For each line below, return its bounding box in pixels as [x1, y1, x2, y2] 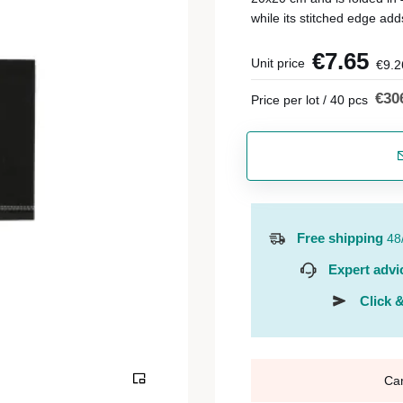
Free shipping [297, 230, 383, 246]
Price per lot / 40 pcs [251, 93, 368, 107]
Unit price [251, 56, 305, 70]
